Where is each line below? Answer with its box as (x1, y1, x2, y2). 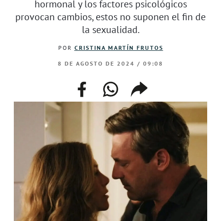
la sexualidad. (81, 23, 140, 36)
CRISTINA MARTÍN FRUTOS (74, 43, 163, 51)
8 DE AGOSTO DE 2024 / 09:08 (58, 59, 163, 67)
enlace (129, 91, 163, 103)
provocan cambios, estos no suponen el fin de (15, 10, 206, 23)
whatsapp (101, 79, 149, 91)
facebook (72, 79, 118, 91)
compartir (129, 79, 180, 91)
